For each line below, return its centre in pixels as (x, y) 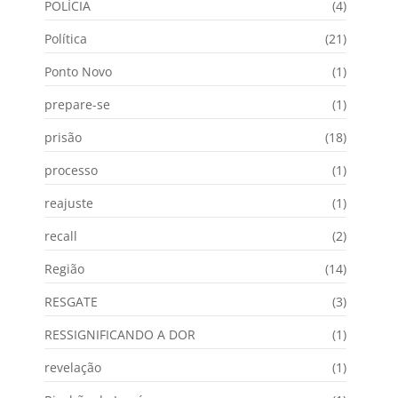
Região (64, 268)
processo (71, 170)
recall (61, 235)
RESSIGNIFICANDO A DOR (120, 334)
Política (66, 38)
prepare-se (77, 104)
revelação (73, 367)
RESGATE (71, 301)
